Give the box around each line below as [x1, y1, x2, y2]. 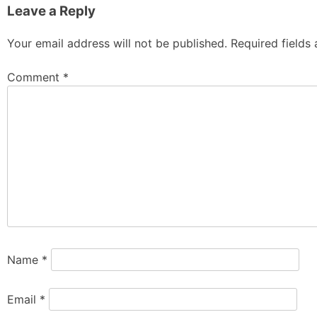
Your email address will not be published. [7, 35, 227, 50]
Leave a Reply [7, 2, 96, 19]
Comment [7, 69, 63, 84]
